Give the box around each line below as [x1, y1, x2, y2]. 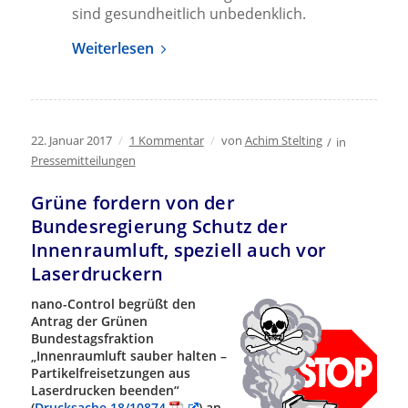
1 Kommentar [128, 132, 204, 149]
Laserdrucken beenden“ [30, 382, 179, 400]
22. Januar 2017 [30, 132, 112, 149]
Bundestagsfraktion [30, 330, 154, 348]
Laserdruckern [30, 261, 164, 287]
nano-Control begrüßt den [30, 295, 196, 313]
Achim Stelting [244, 132, 322, 149]
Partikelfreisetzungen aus [30, 364, 190, 382]
